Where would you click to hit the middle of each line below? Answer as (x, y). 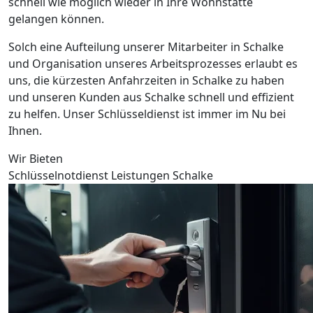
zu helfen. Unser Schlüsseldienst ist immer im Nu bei (147, 114)
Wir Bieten (36, 158)
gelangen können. (56, 19)
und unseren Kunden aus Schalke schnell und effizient (151, 97)
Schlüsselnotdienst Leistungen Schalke (111, 175)
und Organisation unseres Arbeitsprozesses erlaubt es (153, 63)
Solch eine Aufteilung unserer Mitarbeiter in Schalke (146, 46)
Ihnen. (25, 130)
